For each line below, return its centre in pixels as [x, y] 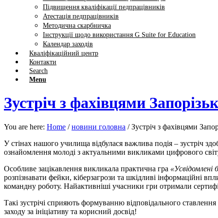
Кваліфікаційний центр [64, 53]
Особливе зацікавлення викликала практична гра [87, 168]
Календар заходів [68, 44]
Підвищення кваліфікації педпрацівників [104, 7]
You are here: [24, 127]
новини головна [99, 127]
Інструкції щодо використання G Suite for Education [119, 35]
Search [38, 71]
